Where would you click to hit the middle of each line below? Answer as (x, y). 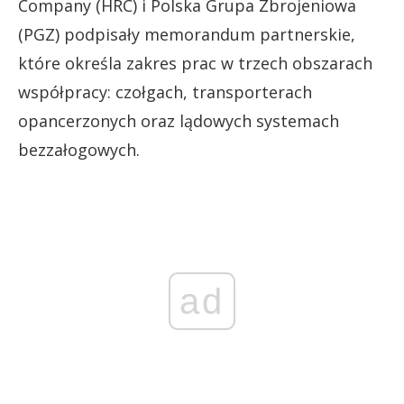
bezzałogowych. (79, 150)
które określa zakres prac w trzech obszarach (195, 63)
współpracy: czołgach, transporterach (165, 92)
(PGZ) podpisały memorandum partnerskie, (187, 34)
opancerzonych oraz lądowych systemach (179, 121)
